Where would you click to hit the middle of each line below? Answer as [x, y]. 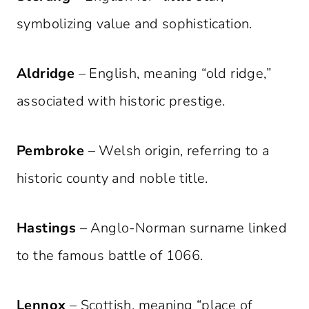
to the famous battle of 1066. [110, 256]
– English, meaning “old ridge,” [173, 74]
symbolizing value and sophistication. [134, 24]
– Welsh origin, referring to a [177, 151]
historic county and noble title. [112, 179]
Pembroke [51, 151]
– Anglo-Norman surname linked [182, 228]
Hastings [47, 228]
